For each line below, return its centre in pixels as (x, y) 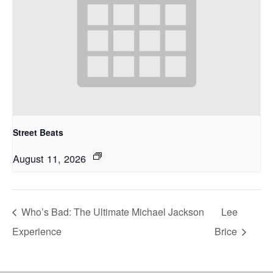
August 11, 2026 (49, 158)
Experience (37, 232)
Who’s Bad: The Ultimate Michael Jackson (112, 212)
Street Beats (38, 132)
